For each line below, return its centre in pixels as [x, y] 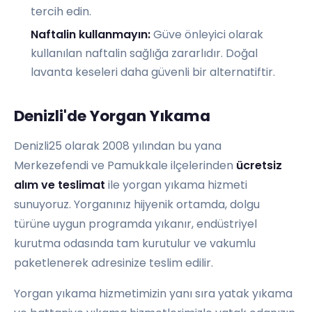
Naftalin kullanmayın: [91, 35]
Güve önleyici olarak [207, 35]
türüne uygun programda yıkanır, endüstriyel [135, 224]
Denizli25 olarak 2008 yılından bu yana [118, 146]
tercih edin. [61, 11]
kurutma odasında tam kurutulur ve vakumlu [135, 244]
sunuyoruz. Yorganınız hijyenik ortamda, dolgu [137, 205]
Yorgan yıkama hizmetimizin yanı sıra [116, 294]
